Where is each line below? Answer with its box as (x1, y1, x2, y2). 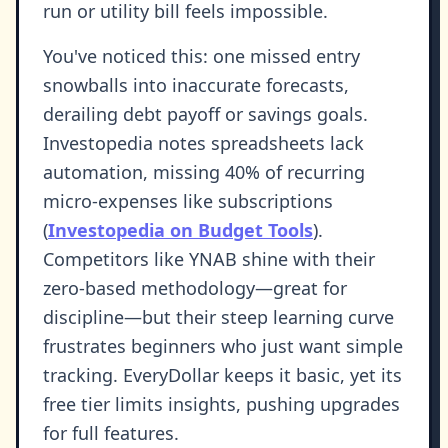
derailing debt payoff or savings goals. (43, 102, 368, 127)
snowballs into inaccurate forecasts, (43, 73, 349, 98)
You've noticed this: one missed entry (43, 44, 360, 69)
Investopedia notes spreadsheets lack (43, 131, 364, 156)
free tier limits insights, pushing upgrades (43, 392, 400, 417)
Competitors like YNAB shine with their (43, 247, 375, 272)
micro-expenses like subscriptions (43, 189, 333, 214)
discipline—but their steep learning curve (43, 305, 394, 330)
